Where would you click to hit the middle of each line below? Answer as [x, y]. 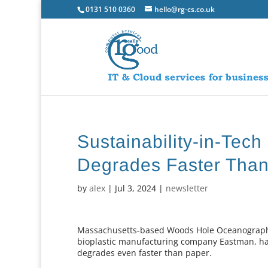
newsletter [187, 188]
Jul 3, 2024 [136, 188]
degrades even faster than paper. [145, 253]
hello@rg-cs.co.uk [185, 9]
